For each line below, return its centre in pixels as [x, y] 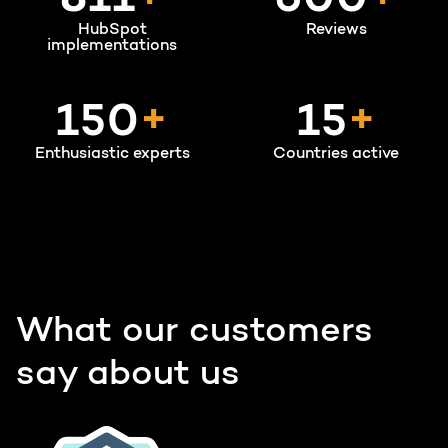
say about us [128, 375]
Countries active [336, 154]
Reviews [336, 30]
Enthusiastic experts [112, 154]
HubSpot [112, 30]
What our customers [194, 332]
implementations [112, 46]
